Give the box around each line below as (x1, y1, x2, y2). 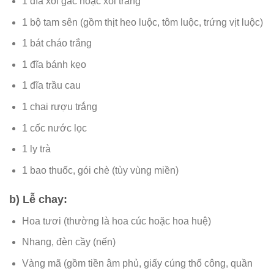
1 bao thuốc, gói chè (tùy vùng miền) (21, 165, 179, 176)
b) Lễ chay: (9, 193, 67, 206)
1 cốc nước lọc (21, 122, 87, 133)
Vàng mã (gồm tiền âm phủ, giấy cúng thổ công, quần (21, 257, 253, 268)
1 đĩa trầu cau (21, 80, 81, 91)
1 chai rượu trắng (21, 102, 97, 112)
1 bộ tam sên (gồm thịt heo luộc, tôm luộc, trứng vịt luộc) (21, 17, 263, 28)
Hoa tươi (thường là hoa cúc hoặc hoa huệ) (21, 215, 211, 226)
